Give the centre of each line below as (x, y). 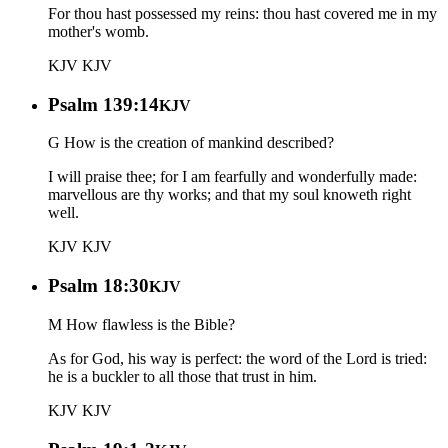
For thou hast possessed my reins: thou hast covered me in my (242, 14)
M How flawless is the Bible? (141, 324)
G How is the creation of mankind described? (191, 143)
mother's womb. (98, 32)
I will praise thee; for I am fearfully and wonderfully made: (232, 177)
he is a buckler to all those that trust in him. (182, 376)
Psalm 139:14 (103, 104)
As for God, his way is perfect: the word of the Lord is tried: (237, 358)
